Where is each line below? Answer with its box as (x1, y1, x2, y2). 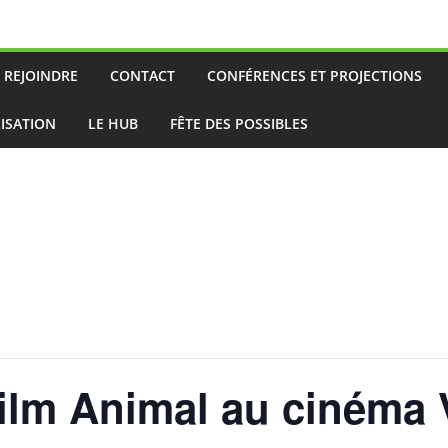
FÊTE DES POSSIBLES (170, 114, 308, 133)
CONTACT (110, 66, 175, 85)
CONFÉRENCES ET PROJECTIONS (207, 66, 422, 85)
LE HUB (88, 114, 138, 133)
